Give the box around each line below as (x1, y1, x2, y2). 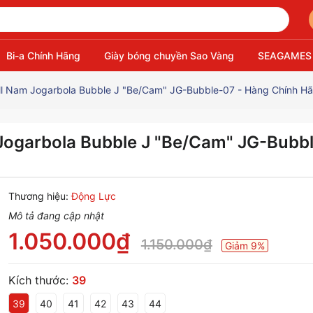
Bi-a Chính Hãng (6, 50, 80, 61)
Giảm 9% (224, 240, 265, 252)
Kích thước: (8, 273, 72, 287)
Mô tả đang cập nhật (8, 210, 104, 221)
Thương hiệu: (8, 190, 68, 202)
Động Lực (71, 190, 116, 202)
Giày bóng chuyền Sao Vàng (103, 50, 234, 61)
